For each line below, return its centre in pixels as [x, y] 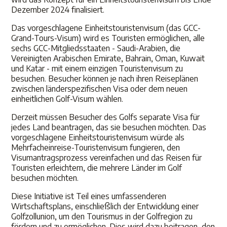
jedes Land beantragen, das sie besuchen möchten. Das [109, 127]
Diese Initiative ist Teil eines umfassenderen [89, 196]
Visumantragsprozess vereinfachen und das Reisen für [107, 158]
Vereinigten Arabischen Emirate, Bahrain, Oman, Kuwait [108, 58]
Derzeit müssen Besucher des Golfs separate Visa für [106, 117]
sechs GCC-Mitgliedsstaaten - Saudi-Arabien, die [96, 48]
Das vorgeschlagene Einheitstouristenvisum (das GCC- [106, 28]
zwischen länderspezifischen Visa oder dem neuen [100, 89]
